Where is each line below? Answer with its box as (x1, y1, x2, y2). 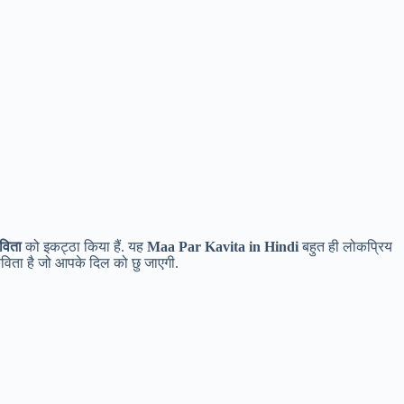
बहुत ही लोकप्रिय (298, 238, 392, 254)
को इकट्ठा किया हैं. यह (22, 238, 147, 254)
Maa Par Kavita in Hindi (147, 238, 298, 254)
